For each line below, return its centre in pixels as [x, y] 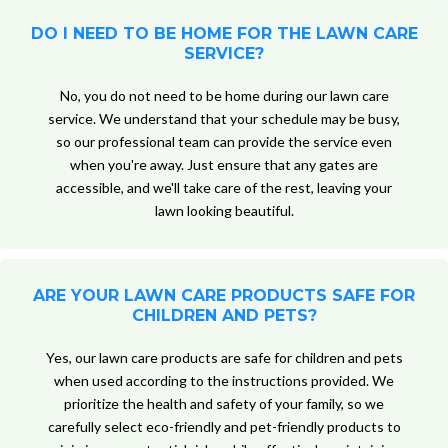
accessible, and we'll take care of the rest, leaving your [224, 188]
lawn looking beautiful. [224, 211]
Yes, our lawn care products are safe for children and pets [224, 358]
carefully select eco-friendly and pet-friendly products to [224, 427]
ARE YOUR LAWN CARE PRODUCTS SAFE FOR [224, 296]
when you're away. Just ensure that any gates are [224, 165]
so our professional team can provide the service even [224, 142]
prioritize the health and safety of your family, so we [224, 404]
